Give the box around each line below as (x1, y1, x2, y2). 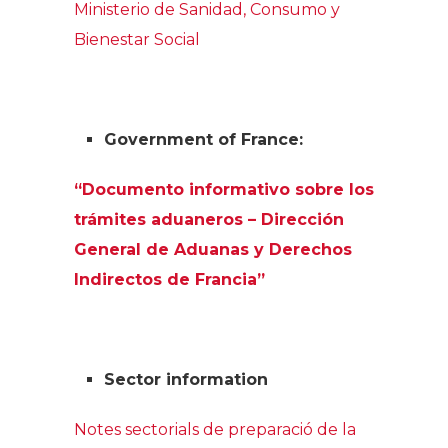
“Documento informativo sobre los (74, 179, 374, 199)
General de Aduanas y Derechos (74, 239, 352, 259)
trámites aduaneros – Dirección (74, 209, 344, 229)
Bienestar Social (74, 29, 200, 49)
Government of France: (104, 129, 308, 149)
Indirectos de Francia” (74, 269, 265, 289)
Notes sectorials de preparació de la (74, 419, 356, 439)
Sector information (104, 369, 268, 389)
